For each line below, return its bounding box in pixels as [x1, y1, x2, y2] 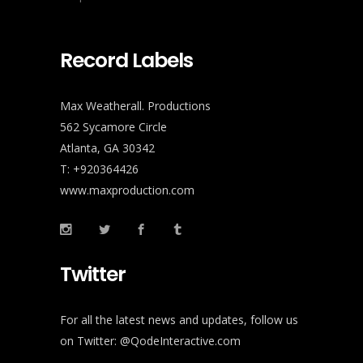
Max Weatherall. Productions [60, 98, 211, 114]
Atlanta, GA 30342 [60, 140, 155, 156]
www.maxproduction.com [60, 182, 194, 199]
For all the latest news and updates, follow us [60, 312, 298, 328]
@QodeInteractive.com [120, 333, 241, 349]
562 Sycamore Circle [60, 119, 167, 135]
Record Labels [60, 46, 193, 75]
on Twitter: [60, 333, 120, 349]
